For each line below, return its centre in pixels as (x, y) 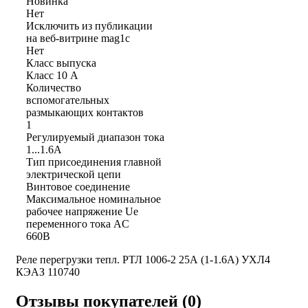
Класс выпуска (61, 63)
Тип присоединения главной (94, 162)
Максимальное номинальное (93, 199)
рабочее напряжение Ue (82, 211)
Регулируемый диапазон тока (95, 137)
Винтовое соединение (78, 186)
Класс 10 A (52, 75)
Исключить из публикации (89, 25)
